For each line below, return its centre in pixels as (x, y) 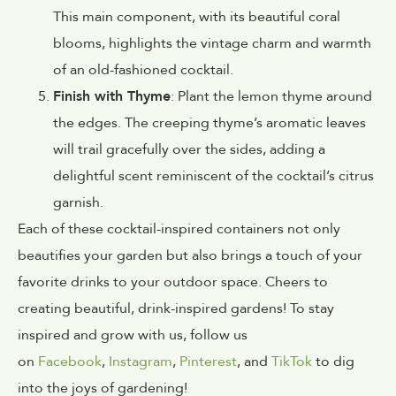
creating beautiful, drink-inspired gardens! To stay (176, 308)
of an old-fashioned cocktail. (143, 69)
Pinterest (208, 361)
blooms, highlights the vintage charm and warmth (212, 43)
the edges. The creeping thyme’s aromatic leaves (209, 122)
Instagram (141, 361)
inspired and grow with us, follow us (133, 335)
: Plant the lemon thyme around (271, 96)
